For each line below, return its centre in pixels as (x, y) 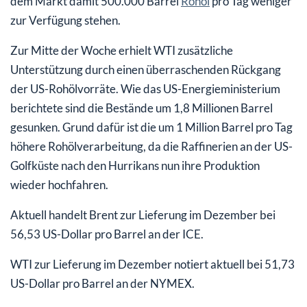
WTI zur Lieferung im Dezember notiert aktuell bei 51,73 (152, 264)
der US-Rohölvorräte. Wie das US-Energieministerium (145, 88)
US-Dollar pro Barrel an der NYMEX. (102, 283)
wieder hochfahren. (59, 184)
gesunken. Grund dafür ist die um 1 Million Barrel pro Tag (151, 127)
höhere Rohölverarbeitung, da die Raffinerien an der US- (151, 146)
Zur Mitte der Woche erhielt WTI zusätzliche (122, 50)
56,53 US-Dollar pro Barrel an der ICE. (107, 234)
